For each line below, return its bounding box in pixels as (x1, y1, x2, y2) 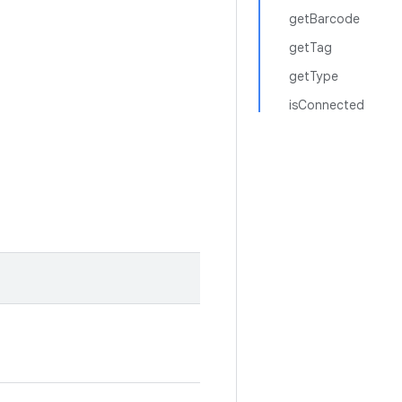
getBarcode (289, 11, 360, 27)
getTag (289, 39, 332, 56)
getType (289, 68, 338, 84)
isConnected (289, 97, 364, 113)
